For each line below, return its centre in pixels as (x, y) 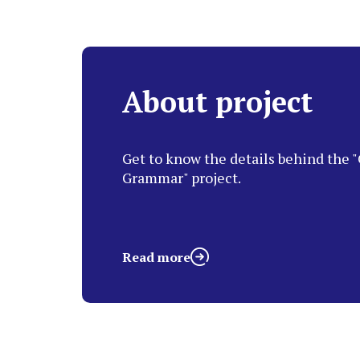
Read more (156, 257)
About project (217, 102)
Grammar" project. (182, 178)
